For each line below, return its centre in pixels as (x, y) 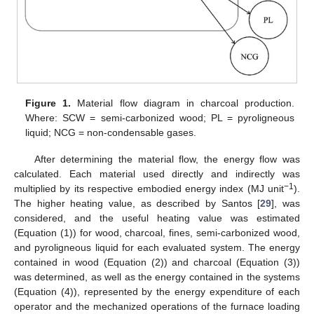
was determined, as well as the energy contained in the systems (157, 277)
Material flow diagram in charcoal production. (183, 103)
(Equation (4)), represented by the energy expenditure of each (157, 291)
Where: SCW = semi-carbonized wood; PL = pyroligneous (160, 117)
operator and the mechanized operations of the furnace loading (157, 306)
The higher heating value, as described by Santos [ (137, 203)
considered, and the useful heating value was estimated (157, 218)
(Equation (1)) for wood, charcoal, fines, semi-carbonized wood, (157, 232)
